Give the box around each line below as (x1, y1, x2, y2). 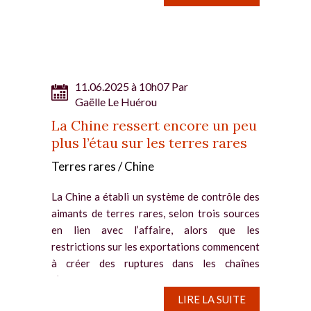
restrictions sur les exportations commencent (51, 239, 260, 253)
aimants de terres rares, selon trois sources (51, 206, 260, 219)
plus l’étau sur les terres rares (51, 133, 247, 151)
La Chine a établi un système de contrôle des (51, 190, 260, 203)
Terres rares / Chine (51, 158, 154, 174)
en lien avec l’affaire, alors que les (51, 223, 260, 236)
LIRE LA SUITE (178, 292, 246, 305)
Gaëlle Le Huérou (75, 94, 157, 108)
